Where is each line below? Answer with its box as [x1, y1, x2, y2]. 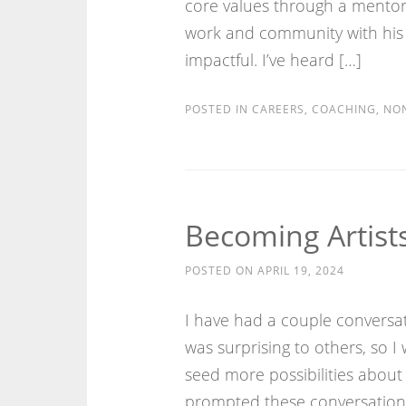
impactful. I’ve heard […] [184, 49, 362, 71]
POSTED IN [184, 101, 252, 117]
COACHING [311, 101, 376, 117]
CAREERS [251, 101, 304, 117]
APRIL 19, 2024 [256, 263, 344, 278]
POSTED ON [184, 263, 257, 278]
